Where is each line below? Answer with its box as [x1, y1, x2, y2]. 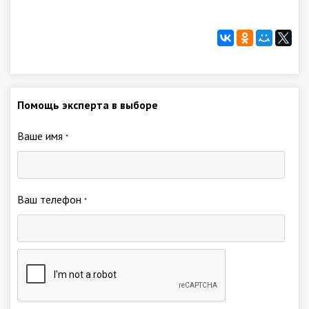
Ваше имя [17, 128, 66, 143]
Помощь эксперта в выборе [17, 97, 158, 112]
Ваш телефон [17, 192, 84, 206]
